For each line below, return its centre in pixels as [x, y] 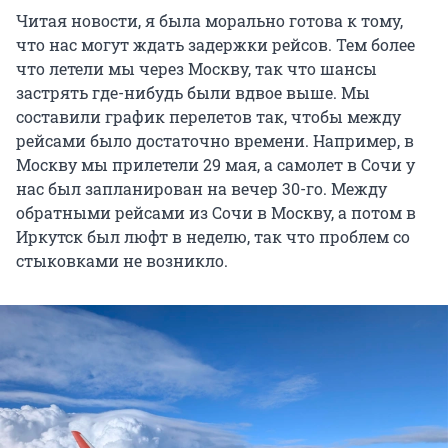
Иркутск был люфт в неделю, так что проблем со [213, 237]
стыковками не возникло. [122, 261]
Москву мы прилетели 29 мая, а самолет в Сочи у [215, 165]
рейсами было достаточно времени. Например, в [215, 141]
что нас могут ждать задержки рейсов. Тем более [215, 45]
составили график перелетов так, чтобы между [208, 117]
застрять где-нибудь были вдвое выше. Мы [193, 93]
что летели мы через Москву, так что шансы [196, 69]
